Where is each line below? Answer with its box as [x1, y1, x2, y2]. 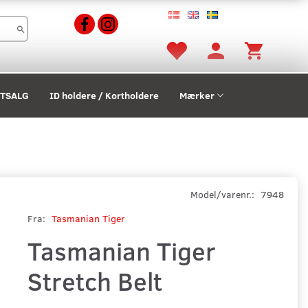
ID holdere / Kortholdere [49, 89, 159, 102]
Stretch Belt [27, 263, 162, 298]
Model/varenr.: [190, 187, 257, 201]
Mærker [179, 89, 214, 102]
